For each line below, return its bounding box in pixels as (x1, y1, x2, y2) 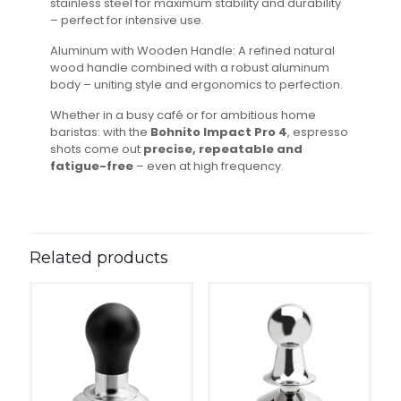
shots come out (50, 141, 144, 158)
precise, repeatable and (143, 141, 303, 158)
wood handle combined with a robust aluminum (50, 59, 330, 76)
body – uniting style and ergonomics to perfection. (50, 76, 344, 93)
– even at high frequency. (133, 158, 285, 175)
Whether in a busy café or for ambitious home (50, 107, 317, 124)
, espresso (287, 124, 349, 141)
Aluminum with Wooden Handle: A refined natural (50, 42, 336, 59)
